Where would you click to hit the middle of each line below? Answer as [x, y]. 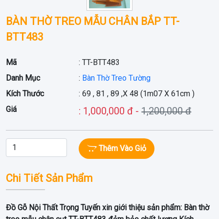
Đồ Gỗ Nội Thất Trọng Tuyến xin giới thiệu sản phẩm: [94, 207]
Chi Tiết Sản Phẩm [49, 178]
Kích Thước [25, 93]
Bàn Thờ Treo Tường [117, 78]
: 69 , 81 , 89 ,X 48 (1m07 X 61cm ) [137, 93]
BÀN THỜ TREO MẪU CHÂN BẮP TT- [93, 21]
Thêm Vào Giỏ [122, 148]
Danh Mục [23, 78]
